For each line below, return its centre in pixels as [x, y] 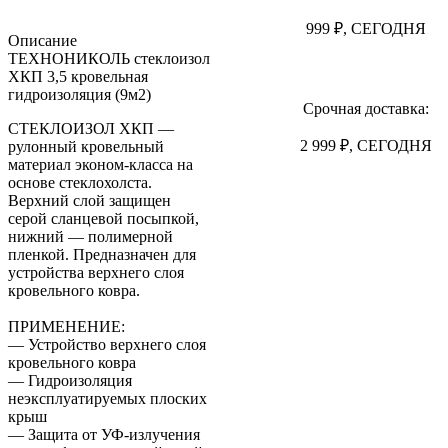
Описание [42, 40]
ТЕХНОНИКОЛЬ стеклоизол [109, 58]
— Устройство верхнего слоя [107, 344]
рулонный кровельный [86, 146]
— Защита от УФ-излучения [104, 434]
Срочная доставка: [365, 108]
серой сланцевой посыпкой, [103, 218]
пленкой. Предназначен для [102, 254]
